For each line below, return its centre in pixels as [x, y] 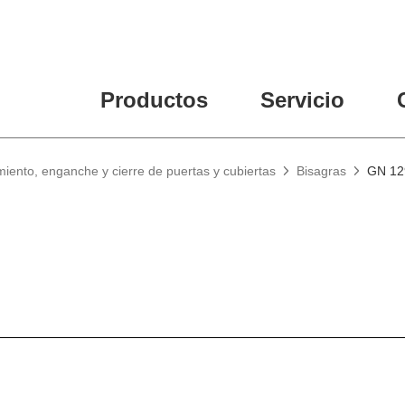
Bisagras [321, 170]
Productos [154, 99]
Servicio [302, 99]
